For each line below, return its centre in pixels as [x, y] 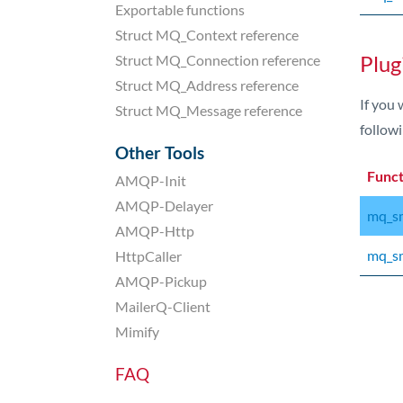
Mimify [137, 331]
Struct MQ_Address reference [207, 85]
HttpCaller [148, 255]
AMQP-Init [151, 180]
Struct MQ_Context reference [207, 34]
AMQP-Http [155, 230]
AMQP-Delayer [164, 205]
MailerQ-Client [163, 306]
